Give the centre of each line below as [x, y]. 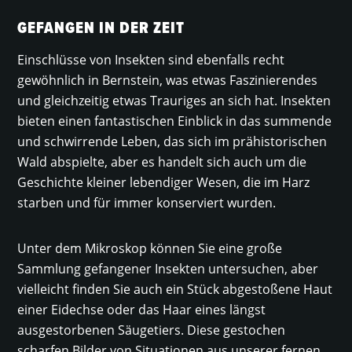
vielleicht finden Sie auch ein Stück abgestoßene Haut [175, 289]
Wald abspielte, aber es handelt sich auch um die [162, 161]
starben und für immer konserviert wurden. [147, 202]
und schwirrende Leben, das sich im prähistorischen [172, 141]
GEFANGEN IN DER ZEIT [101, 27]
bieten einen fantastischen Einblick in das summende [175, 121]
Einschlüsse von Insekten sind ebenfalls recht [151, 59]
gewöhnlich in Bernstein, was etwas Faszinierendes [168, 80]
